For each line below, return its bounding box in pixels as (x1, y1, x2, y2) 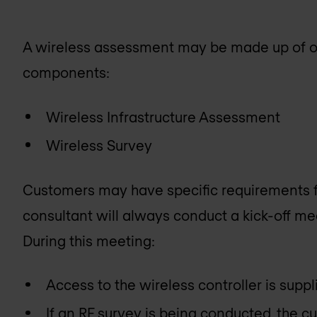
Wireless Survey (46, 136, 153, 154)
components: (23, 64, 110, 81)
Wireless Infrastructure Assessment (46, 108, 281, 125)
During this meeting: (23, 231, 155, 249)
